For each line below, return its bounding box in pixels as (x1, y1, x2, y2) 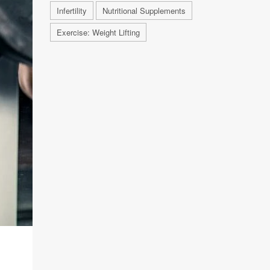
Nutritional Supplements (102, 5, 186, 16)
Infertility (56, 5, 87, 16)
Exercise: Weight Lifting (56, 27, 140, 38)
